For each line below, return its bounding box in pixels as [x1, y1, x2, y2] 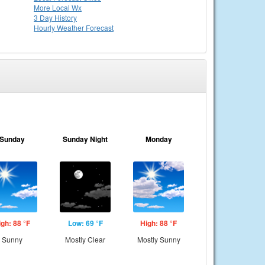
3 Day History [34, 12, 77, 22]
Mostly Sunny [137, 234, 180, 244]
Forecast [86, 22, 114, 33]
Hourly [34, 22, 57, 33]
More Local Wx [34, 2, 82, 12]
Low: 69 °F [67, 218, 103, 228]
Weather [57, 22, 86, 33]
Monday [145, 134, 172, 144]
